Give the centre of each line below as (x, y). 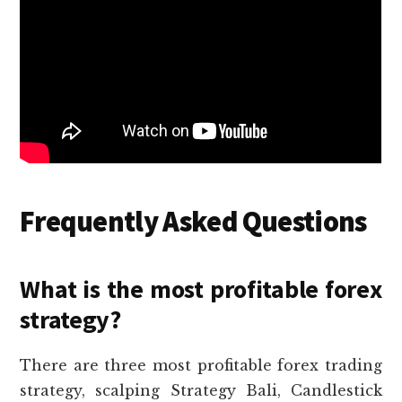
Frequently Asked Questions (193, 221)
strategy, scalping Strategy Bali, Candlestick (201, 390)
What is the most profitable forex (201, 288)
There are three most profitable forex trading (201, 365)
